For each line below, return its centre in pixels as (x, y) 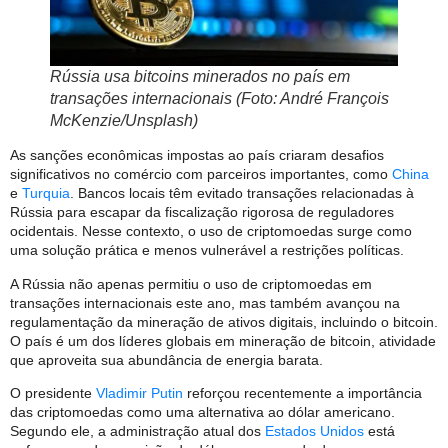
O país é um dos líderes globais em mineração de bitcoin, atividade (223, 340)
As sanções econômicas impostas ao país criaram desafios (197, 155)
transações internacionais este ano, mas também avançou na (205, 302)
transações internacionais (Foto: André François (219, 99)
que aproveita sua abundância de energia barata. (166, 359)
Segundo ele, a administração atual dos (137, 431)
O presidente (53, 393)
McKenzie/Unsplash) (124, 121)
